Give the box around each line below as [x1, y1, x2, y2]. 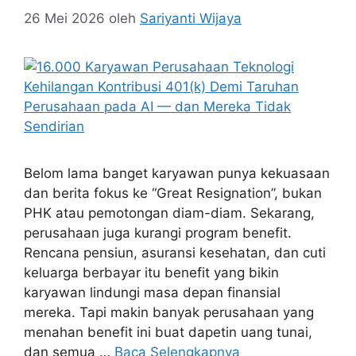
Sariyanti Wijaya [140, 10, 242, 26]
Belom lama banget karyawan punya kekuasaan [24, 165, 330, 181]
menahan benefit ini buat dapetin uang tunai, [24, 324, 312, 340]
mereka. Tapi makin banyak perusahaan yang [24, 304, 314, 320]
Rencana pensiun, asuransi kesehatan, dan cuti [24, 245, 326, 261]
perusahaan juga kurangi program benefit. [24, 225, 292, 241]
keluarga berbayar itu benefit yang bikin [24, 265, 279, 281]
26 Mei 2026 [24, 10, 105, 26]
